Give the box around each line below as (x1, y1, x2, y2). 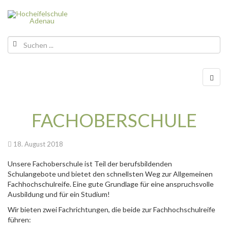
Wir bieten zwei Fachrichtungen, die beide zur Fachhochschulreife (8, 205, 215, 214)
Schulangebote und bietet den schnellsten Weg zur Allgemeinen (8, 169, 213, 178)
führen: (8, 215, 31, 224)
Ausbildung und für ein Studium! (8, 190, 110, 198)
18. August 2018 (13, 140, 63, 148)
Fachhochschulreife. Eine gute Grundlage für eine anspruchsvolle (8, 180, 214, 188)
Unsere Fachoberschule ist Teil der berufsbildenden (8, 159, 172, 168)
